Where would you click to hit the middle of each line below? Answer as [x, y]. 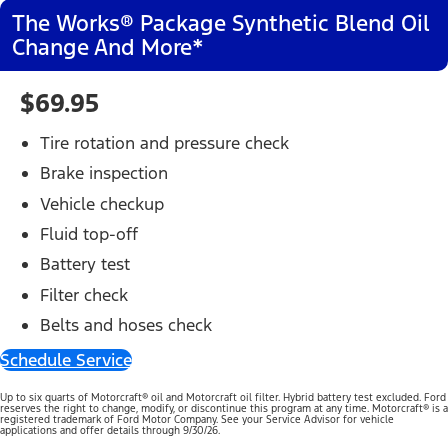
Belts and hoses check [126, 325]
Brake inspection [104, 173]
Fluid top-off [89, 234]
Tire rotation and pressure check [164, 142]
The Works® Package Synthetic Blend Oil [221, 22]
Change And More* [108, 46]
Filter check [84, 294]
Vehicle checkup [102, 203]
